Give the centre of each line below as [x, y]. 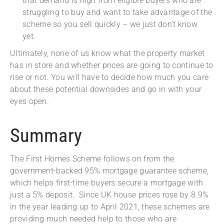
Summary [46, 136]
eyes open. [30, 101]
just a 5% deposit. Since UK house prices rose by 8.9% [109, 195]
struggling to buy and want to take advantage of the [117, 12]
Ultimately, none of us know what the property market [107, 53]
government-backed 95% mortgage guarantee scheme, [109, 171]
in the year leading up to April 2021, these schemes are [110, 207]
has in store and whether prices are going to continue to [112, 65]
